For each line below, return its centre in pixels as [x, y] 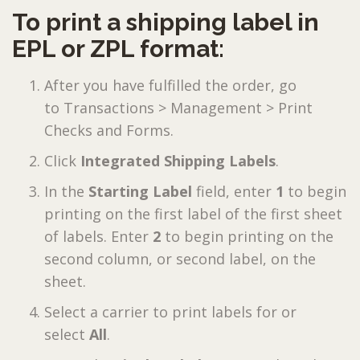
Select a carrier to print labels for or [170, 311]
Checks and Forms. [109, 130]
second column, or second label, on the [180, 258]
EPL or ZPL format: [118, 48]
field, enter [236, 191]
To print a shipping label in [166, 22]
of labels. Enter [98, 236]
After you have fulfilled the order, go [170, 85]
